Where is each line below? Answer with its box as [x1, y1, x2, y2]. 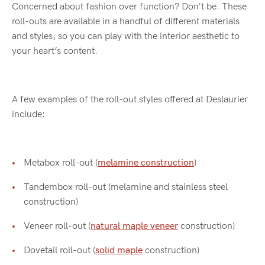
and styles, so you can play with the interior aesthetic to [12, 31, 240, 43]
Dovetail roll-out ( [24, 245, 95, 257]
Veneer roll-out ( [24, 221, 91, 232]
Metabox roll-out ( [24, 157, 98, 169]
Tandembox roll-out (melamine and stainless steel [24, 182, 228, 193]
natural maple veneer [91, 221, 178, 232]
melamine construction [98, 157, 194, 169]
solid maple [95, 245, 143, 257]
